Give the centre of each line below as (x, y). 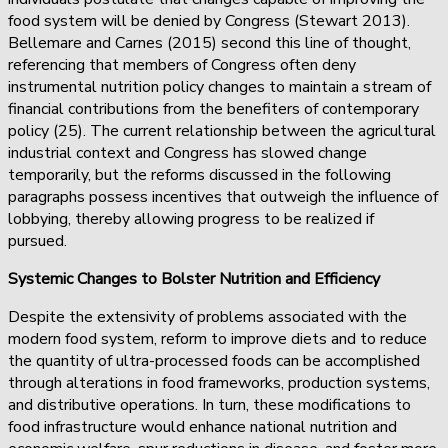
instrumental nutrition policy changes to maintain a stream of (219, 86)
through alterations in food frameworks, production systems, (219, 382)
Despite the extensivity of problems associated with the (207, 316)
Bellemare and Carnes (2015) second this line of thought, (209, 42)
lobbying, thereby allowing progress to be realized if (191, 218)
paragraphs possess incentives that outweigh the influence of (223, 196)
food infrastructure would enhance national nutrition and (202, 426)
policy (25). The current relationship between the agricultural (222, 130)
